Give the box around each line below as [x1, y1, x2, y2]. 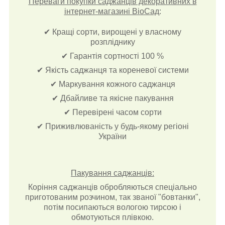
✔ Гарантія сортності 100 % [61, 51, 164, 60]
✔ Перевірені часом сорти [63, 107, 162, 117]
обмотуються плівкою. [71, 212, 154, 221]
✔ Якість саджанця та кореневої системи [36, 65, 189, 74]
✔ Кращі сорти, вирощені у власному [44, 27, 181, 36]
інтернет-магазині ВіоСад [64, 7, 159, 16]
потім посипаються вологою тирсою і [44, 202, 181, 211]
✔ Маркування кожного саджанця [50, 79, 175, 88]
